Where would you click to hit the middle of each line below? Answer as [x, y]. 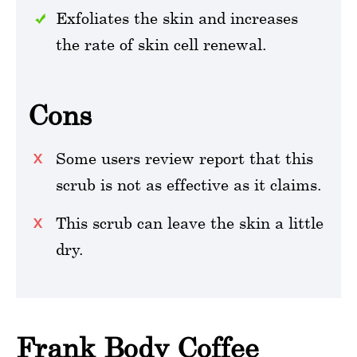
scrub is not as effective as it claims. [189, 184]
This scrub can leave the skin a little [190, 222]
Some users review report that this [184, 158]
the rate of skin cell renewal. [161, 44]
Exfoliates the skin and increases [177, 18]
